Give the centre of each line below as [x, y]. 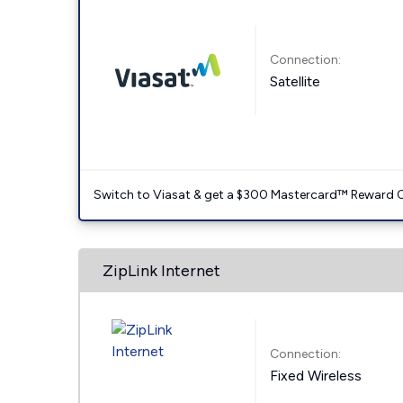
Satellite [296, 81]
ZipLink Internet [161, 271]
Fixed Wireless [316, 375]
